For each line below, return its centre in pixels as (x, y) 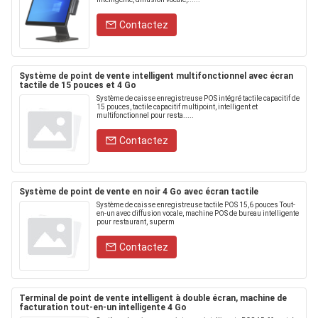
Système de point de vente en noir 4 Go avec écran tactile (139, 192)
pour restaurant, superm (136, 222)
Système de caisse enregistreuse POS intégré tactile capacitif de (198, 98)
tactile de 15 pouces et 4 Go (78, 85)
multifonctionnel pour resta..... (145, 115)
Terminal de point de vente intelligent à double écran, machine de (153, 298)
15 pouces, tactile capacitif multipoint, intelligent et (177, 107)
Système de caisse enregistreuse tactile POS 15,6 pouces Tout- (196, 205)
